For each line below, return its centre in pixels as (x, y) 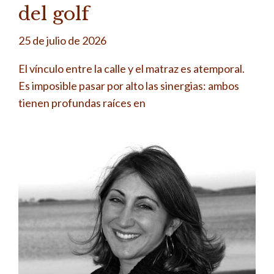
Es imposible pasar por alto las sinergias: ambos (129, 86)
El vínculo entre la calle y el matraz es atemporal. (131, 69)
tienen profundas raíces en (82, 103)
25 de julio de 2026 (62, 41)
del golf (54, 14)
